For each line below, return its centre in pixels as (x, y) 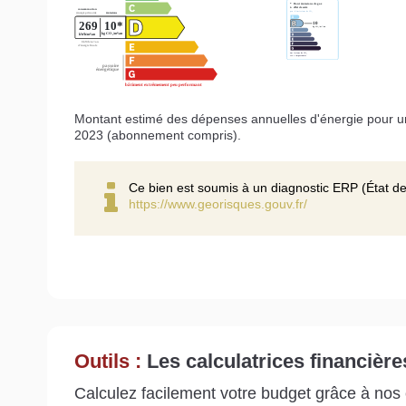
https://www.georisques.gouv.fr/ (218, 204)
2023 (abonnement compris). (158, 135)
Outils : (111, 362)
